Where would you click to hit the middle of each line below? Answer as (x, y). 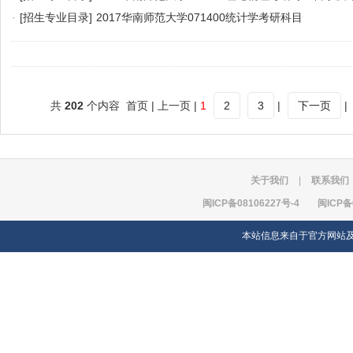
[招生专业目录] (56, 17)
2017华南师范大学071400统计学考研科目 (199, 17)
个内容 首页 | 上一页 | (142, 106)
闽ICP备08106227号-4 (251, 203)
